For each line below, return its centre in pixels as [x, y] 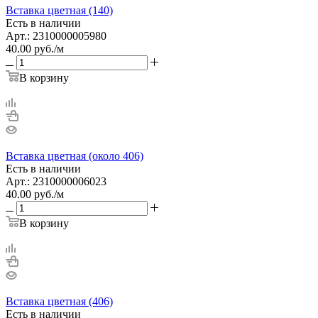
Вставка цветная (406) [59, 301]
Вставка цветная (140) [59, 10]
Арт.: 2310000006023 [56, 181]
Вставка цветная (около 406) [75, 155]
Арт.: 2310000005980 [56, 35]
